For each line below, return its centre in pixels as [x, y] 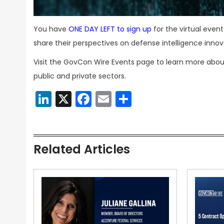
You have [51, 29]
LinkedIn [82, 99]
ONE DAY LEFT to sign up [110, 29]
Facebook [129, 99]
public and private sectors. [80, 76]
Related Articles [82, 149]
